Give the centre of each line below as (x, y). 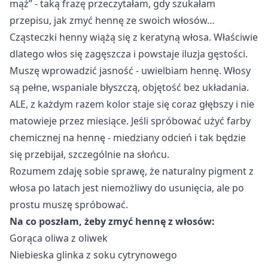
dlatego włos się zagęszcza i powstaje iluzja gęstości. (129, 54)
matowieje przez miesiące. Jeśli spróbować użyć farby (130, 121)
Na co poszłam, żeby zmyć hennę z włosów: (112, 221)
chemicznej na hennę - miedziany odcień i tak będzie (128, 137)
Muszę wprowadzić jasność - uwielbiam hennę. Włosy (130, 70)
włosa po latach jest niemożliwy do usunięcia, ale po (127, 188)
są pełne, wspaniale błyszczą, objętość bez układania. (129, 87)
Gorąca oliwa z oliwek (59, 238)
